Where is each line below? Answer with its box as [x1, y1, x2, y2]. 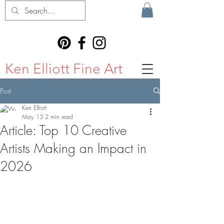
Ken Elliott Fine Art [5, 60, 122, 77]
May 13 [22, 112, 43, 121]
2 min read [45, 112, 73, 121]
